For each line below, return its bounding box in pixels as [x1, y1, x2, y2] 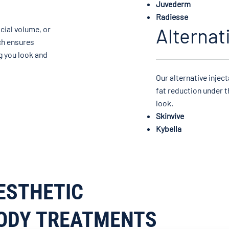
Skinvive [155, 110, 184, 121]
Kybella [155, 123, 181, 133]
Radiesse [155, 12, 188, 22]
